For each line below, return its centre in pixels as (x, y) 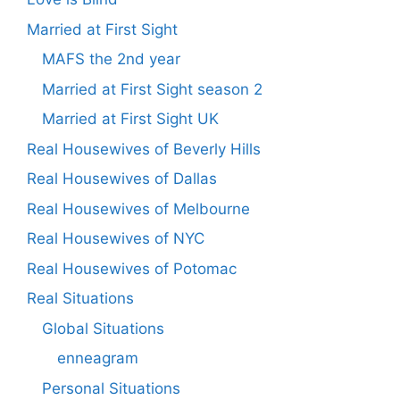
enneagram (98, 358)
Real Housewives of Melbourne (138, 208)
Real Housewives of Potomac (132, 268)
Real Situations (80, 299)
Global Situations (103, 328)
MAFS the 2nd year (111, 59)
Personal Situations (111, 388)
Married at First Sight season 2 (152, 89)
